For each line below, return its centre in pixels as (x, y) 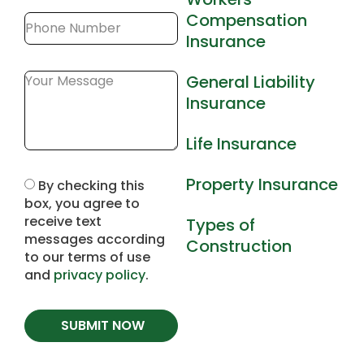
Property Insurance (262, 184)
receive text (63, 221)
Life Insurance (242, 143)
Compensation (247, 20)
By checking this (91, 185)
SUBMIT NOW (103, 325)
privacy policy (100, 275)
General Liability (251, 82)
